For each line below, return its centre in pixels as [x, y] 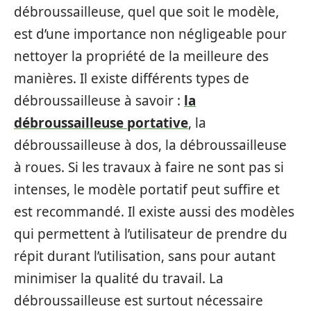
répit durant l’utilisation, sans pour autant [145, 256]
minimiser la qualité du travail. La [119, 278]
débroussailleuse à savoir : [99, 100]
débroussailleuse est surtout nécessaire [138, 300]
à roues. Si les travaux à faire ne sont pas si [149, 167]
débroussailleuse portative [101, 123]
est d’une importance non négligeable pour [150, 34]
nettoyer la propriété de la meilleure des [141, 56]
